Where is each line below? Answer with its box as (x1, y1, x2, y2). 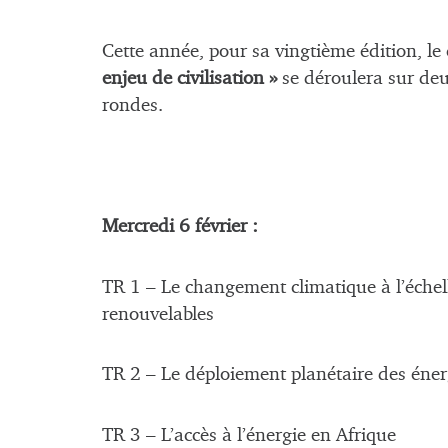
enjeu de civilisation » (102, 69, 277, 89)
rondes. (102, 96, 163, 116)
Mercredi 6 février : (102, 217, 258, 237)
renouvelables (102, 304, 214, 324)
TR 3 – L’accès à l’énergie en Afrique (102, 426, 396, 446)
